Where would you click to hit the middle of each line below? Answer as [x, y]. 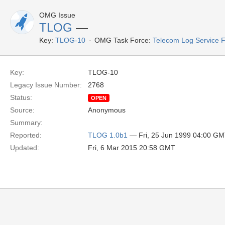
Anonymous [107, 110]
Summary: [26, 123]
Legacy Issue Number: [46, 85]
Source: [22, 110]
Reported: [26, 135]
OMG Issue [57, 15]
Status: [21, 97]
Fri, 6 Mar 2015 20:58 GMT [132, 148]
